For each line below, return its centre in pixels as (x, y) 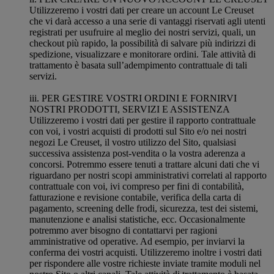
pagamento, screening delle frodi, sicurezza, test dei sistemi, (144, 208)
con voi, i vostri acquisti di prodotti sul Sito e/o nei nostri (138, 131)
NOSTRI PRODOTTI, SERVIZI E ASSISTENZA (130, 109)
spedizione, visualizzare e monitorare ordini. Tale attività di (143, 54)
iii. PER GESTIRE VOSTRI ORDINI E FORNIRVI (133, 98)
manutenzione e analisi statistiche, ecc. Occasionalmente (137, 219)
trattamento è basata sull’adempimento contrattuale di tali (138, 65)
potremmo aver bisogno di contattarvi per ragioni (123, 230)
